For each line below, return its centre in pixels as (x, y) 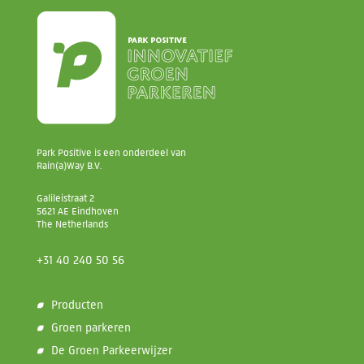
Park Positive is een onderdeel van (111, 153)
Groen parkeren (91, 328)
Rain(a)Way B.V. (69, 166)
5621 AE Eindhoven (77, 210)
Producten (77, 305)
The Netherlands (72, 223)
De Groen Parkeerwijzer (111, 351)
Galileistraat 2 (65, 197)
